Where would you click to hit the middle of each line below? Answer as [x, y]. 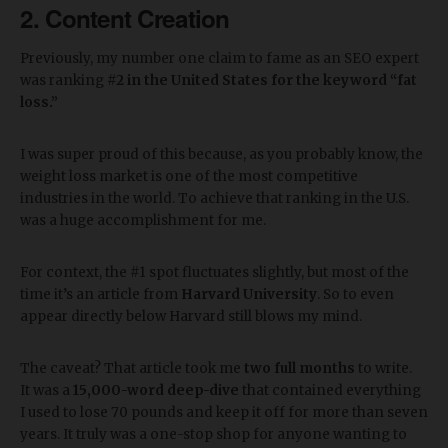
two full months [299, 368]
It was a [46, 390]
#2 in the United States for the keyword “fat [262, 80]
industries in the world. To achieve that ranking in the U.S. [214, 198]
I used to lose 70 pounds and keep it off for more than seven [224, 412]
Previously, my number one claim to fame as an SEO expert [219, 58]
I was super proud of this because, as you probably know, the [221, 154]
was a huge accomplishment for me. [143, 220]
